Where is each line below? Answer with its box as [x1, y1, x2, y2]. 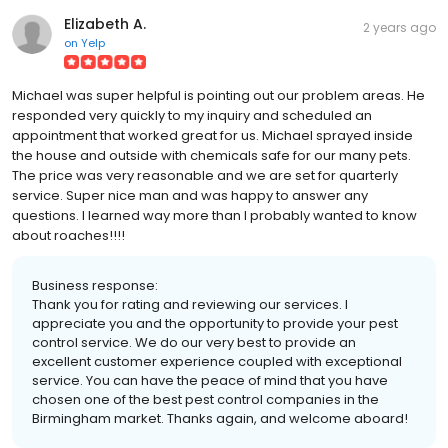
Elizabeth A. [64, 13, 146, 34]
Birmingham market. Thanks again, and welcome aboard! [32, 408, 408, 428]
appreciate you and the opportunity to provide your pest [32, 313, 398, 333]
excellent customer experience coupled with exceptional [32, 351, 402, 371]
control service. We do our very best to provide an [32, 332, 356, 352]
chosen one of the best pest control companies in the [32, 389, 379, 409]
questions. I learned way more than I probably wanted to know [12, 205, 417, 225]
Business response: [32, 275, 158, 295]
